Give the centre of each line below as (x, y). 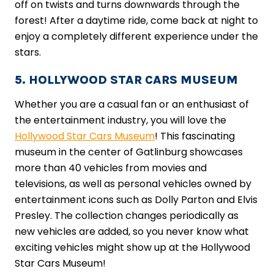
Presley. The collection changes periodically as (127, 215)
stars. (28, 52)
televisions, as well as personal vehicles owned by (133, 183)
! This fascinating (195, 136)
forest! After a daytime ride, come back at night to (136, 20)
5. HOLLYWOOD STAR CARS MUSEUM (126, 80)
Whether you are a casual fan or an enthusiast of (132, 104)
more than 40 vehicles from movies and (111, 168)
